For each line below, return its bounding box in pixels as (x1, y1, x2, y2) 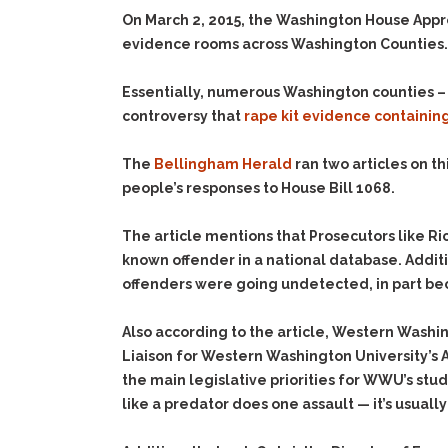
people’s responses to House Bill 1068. (122, 180, 395, 196)
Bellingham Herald (154, 156, 295, 172)
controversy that (122, 108, 244, 124)
